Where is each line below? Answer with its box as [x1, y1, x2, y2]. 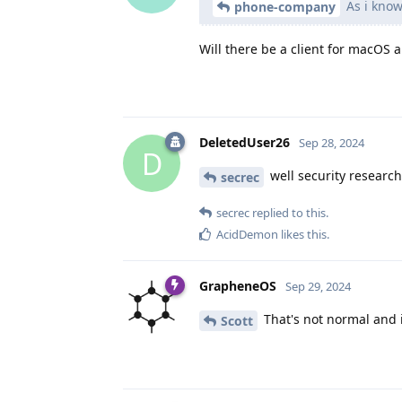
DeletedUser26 [199, 134, 290, 152]
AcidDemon [216, 226, 278, 243]
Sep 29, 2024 [285, 278, 351, 295]
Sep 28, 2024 [299, 135, 364, 152]
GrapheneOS [199, 277, 276, 295]
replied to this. [249, 205, 328, 222]
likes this [278, 226, 327, 243]
